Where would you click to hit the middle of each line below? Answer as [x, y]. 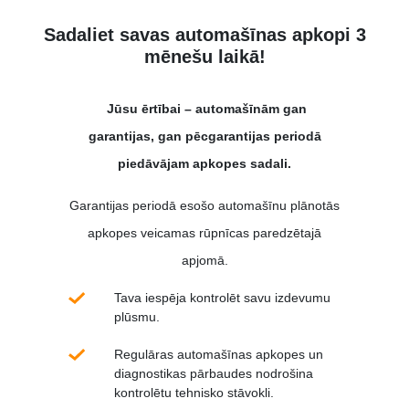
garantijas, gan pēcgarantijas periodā [204, 136]
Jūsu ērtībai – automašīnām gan [204, 108]
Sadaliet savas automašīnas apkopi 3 [204, 34]
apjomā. [204, 260]
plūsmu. [137, 316]
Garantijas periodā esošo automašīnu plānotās [204, 205]
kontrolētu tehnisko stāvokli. [194, 392]
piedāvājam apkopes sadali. [204, 163]
